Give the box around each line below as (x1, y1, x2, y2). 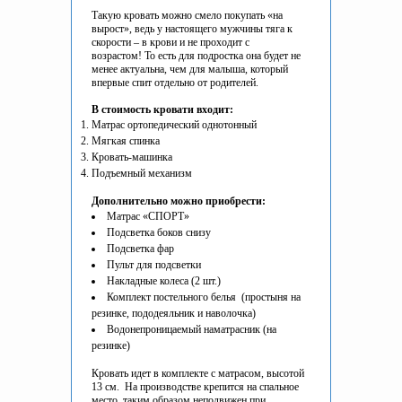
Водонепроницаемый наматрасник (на (107, 323, 276, 336)
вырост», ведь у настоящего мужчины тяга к (92, 22, 293, 36)
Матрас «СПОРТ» (107, 210, 216, 223)
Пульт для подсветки (107, 258, 225, 272)
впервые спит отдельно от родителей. (92, 76, 261, 90)
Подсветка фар (107, 242, 236, 256)
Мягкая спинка (92, 135, 160, 148)
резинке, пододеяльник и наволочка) (92, 307, 256, 320)
